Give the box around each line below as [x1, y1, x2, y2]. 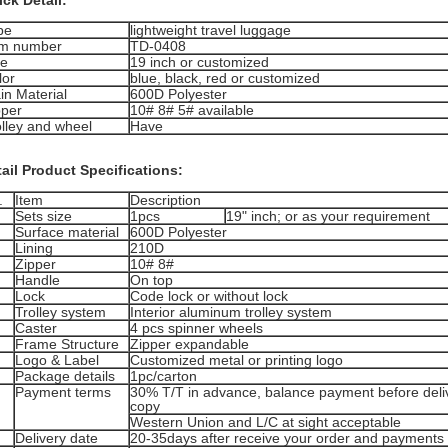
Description [130, 192, 201, 208]
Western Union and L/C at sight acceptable [130, 414, 401, 430]
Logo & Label [15, 352, 99, 368]
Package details [15, 368, 115, 384]
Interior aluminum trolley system [130, 304, 332, 320]
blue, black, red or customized [130, 70, 320, 86]
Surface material [15, 224, 119, 240]
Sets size [15, 208, 72, 224]
